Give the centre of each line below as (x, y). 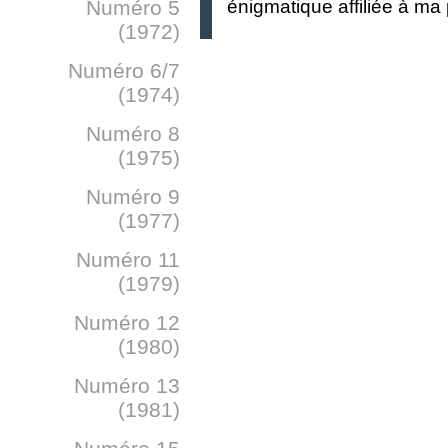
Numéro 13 (127, 385)
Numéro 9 (133, 196)
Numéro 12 (127, 322)
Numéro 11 (128, 259)
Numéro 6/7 (124, 70)
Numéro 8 (133, 133)
